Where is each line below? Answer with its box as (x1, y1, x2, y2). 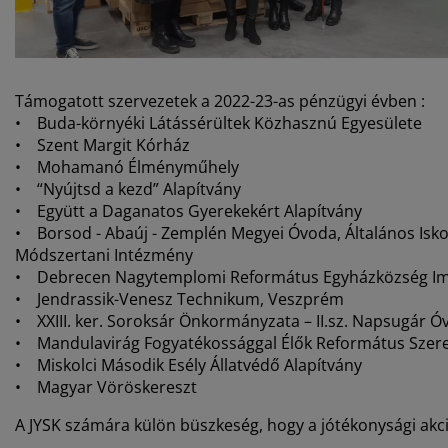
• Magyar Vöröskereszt (15, 376, 197, 399)
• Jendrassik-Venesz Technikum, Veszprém (15, 288, 344, 311)
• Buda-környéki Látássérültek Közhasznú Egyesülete (15, 112, 422, 135)
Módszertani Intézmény (15, 244, 197, 267)
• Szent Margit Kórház (15, 134, 190, 157)
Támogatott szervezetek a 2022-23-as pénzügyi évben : (15, 90, 425, 113)
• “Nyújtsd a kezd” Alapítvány (15, 178, 241, 201)
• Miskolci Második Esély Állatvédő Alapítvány (15, 354, 370, 377)
